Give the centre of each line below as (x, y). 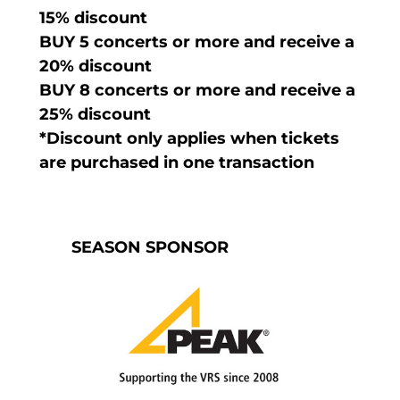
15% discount (93, 18)
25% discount (95, 115)
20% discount (95, 67)
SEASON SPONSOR (150, 248)
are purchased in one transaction (179, 163)
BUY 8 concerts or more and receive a (197, 91)
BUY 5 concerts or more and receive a (196, 42)
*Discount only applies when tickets (189, 139)
